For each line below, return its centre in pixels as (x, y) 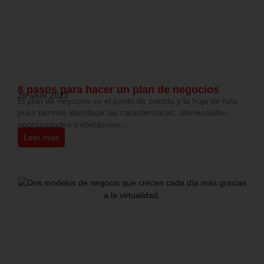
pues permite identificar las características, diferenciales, (123, 113)
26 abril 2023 (43, 96)
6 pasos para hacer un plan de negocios (118, 90)
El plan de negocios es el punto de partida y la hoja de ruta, (128, 101)
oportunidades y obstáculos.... (74, 125)
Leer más (41, 138)
